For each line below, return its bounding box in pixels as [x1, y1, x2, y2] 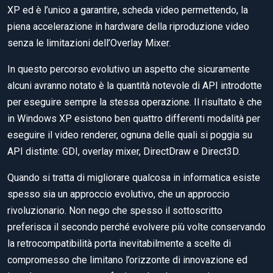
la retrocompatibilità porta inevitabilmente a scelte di [7, 238, 231, 250]
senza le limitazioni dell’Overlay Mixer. [7, 37, 171, 49]
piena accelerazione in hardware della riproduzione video [7, 21, 249, 33]
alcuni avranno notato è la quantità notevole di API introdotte [7, 80, 262, 92]
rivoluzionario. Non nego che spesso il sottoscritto [7, 205, 222, 217]
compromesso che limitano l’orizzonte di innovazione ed [7, 254, 247, 266]
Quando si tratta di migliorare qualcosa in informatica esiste [7, 172, 260, 184]
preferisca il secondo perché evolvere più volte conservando [7, 221, 266, 233]
